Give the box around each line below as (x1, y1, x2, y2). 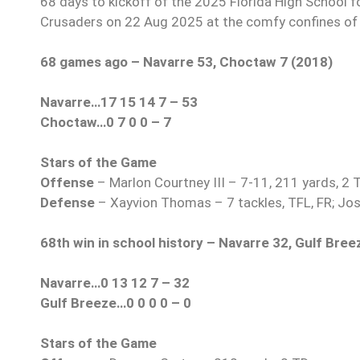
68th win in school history (40, 235, 203, 252)
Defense (40, 194, 95, 211)
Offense (40, 174, 94, 191)
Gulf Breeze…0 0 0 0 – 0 (40, 295, 191, 312)
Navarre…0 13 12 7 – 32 (40, 275, 190, 292)
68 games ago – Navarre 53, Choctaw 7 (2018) (40, 54, 333, 71)
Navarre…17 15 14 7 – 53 (40, 94, 198, 111)
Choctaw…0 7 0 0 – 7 (40, 114, 171, 131)
